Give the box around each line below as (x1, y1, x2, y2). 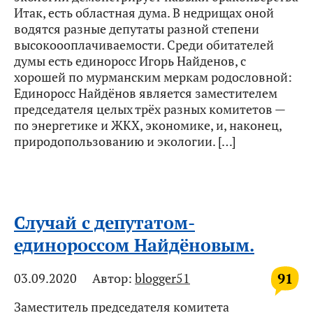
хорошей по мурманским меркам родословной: (14, 68, 292, 85)
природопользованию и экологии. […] (14, 132, 236, 150)
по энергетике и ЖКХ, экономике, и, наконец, (14, 116, 282, 133)
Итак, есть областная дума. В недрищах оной (14, 3, 274, 21)
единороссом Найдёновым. (14, 233, 254, 257)
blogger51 (135, 270, 190, 287)
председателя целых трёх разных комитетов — (14, 100, 285, 117)
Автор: (89, 270, 135, 287)
